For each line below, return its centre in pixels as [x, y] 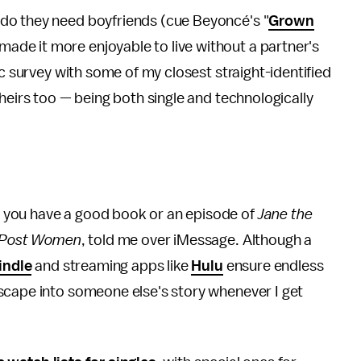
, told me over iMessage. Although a [197, 240]
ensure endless [273, 266]
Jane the [285, 214]
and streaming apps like [112, 266]
